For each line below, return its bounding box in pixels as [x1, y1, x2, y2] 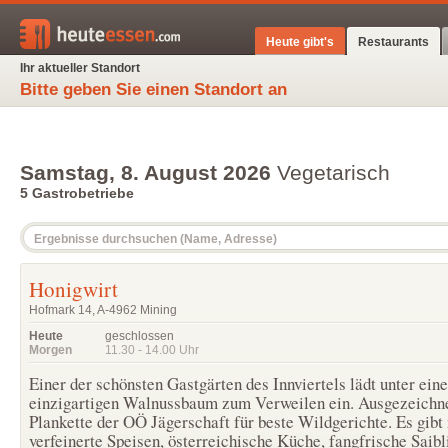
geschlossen [105, 329, 174, 343]
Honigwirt [29, 275, 118, 303]
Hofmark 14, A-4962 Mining [29, 303, 177, 317]
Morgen [29, 343, 72, 357]
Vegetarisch [271, 161, 390, 184]
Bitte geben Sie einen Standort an [20, 80, 287, 99]
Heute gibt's [266, 35, 334, 49]
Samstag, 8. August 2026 [20, 161, 271, 184]
